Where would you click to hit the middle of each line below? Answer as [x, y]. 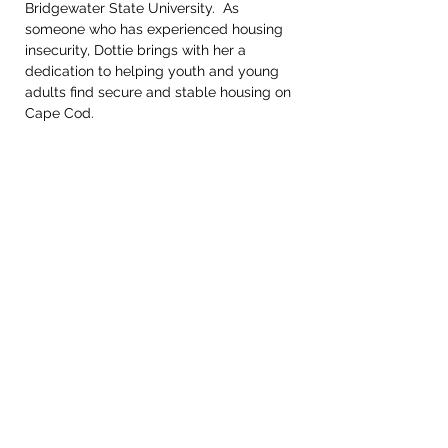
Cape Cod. [61, 113]
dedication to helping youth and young [154, 71]
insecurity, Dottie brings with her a [137, 50]
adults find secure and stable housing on [160, 92]
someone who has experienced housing [156, 29]
